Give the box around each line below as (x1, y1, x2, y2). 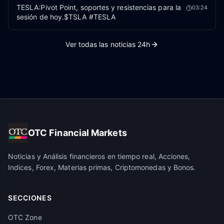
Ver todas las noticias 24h (65, 40, 150, 48)
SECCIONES (8, 193, 52, 202)
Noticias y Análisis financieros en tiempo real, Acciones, (8, 152, 190, 160)
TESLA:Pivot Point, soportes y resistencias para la (16, 3, 181, 11)
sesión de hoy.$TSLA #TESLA (16, 12, 116, 21)
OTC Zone (8, 213, 42, 221)
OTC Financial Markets (28, 127, 127, 138)
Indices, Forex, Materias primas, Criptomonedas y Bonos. (8, 163, 196, 171)
